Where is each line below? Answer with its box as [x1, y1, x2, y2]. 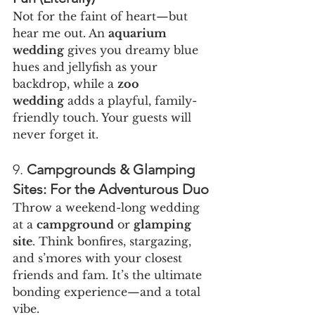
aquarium [108, 26, 169, 41]
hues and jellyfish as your [13, 60, 161, 75]
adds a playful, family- [64, 94, 197, 108]
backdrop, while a [13, 77, 117, 91]
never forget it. [13, 127, 98, 142]
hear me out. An [13, 26, 108, 41]
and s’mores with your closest [13, 251, 186, 266]
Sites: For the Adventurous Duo [13, 181, 209, 198]
